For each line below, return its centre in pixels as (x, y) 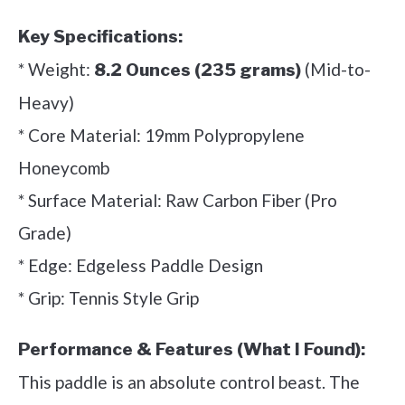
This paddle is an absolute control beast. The (189, 382)
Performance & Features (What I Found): (192, 350)
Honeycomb (64, 168)
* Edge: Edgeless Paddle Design (141, 266)
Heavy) (46, 103)
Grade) (45, 233)
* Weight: (56, 70)
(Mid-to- (336, 70)
